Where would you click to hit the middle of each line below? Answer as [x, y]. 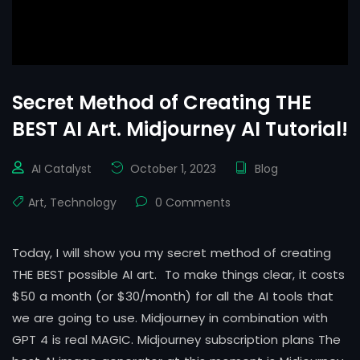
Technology [83, 203]
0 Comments [191, 203]
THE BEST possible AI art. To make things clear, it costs [178, 275]
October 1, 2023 [172, 169]
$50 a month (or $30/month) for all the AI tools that [173, 297]
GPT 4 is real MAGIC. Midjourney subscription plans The [176, 340]
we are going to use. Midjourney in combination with [170, 318]
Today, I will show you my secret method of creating [172, 253]
